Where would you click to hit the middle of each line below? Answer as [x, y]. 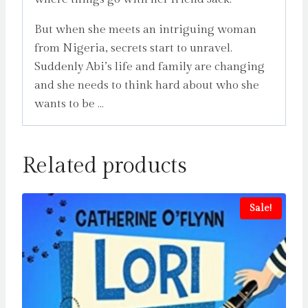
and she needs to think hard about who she [147, 86]
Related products [104, 166]
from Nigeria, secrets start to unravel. [133, 48]
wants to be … [69, 104]
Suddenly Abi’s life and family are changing [150, 67]
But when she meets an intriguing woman [145, 30]
